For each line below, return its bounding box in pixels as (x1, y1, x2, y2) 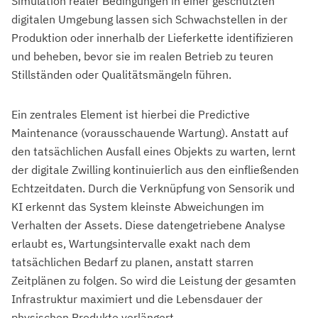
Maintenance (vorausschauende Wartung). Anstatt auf (11, 126, 288, 141)
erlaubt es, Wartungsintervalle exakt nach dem (11, 236, 251, 251)
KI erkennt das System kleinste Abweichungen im (11, 199, 264, 214)
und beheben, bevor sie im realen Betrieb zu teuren (11, 49, 273, 64)
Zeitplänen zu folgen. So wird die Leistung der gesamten (11, 273, 296, 288)
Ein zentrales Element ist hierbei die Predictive (11, 107, 250, 122)
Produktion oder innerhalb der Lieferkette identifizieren (11, 31, 293, 45)
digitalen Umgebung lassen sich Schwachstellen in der (11, 12, 287, 27)
